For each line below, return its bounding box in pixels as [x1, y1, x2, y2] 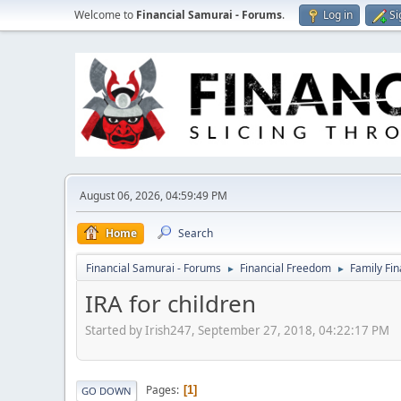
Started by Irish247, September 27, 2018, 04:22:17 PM [85, 321, 389, 338]
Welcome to [74, 7, 136, 22]
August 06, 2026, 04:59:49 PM [80, 188, 227, 203]
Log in [323, 7, 353, 22]
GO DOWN [81, 383, 132, 397]
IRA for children [85, 287, 256, 320]
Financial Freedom [240, 260, 331, 276]
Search [178, 226, 213, 241]
